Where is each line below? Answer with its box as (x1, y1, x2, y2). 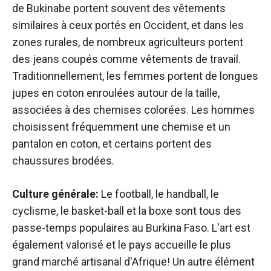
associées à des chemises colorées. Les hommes (12, 103, 255, 116)
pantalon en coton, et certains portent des (12, 137, 212, 150)
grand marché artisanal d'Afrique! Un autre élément (12, 255, 255, 268)
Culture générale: (12, 188, 99, 200)
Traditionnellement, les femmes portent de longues (12, 70, 258, 82)
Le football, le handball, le (99, 188, 219, 200)
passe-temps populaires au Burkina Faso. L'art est (12, 221, 250, 234)
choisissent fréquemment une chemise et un (12, 120, 230, 133)
